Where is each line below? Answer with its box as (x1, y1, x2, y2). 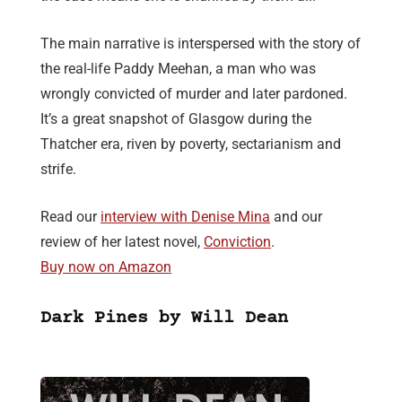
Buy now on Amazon (40, 258, 171, 276)
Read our (40, 208, 100, 226)
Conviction (204, 233, 271, 251)
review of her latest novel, (40, 233, 204, 251)
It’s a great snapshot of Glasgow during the (40, 110, 311, 128)
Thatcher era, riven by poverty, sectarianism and (40, 135, 341, 153)
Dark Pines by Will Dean (40, 308, 288, 329)
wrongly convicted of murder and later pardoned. (40, 85, 347, 103)
